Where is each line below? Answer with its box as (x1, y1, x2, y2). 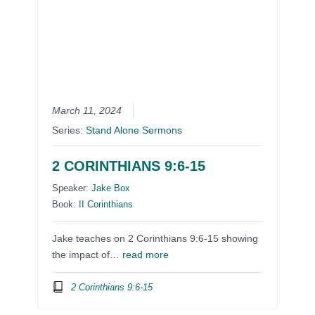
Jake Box (91, 183, 131, 194)
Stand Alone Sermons (86, 125, 183, 136)
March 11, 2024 (52, 105, 122, 117)
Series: (52, 125, 86, 136)
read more (122, 250, 169, 261)
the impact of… (52, 250, 123, 261)
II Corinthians (79, 199, 134, 210)
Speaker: (52, 183, 92, 194)
